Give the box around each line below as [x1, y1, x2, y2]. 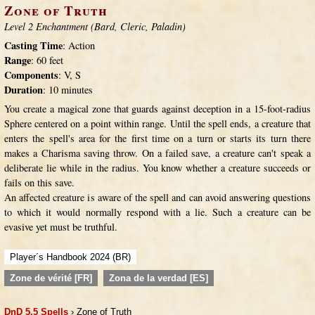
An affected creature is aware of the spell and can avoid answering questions [4, 191, 311, 204]
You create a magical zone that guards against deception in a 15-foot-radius [4, 102, 311, 115]
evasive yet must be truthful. [4, 220, 117, 233]
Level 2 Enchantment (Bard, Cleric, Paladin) [4, 20, 186, 33]
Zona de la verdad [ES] [109, 273, 208, 283]
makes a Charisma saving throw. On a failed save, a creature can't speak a [4, 146, 311, 160]
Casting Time [4, 38, 63, 53]
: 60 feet [31, 53, 63, 67]
